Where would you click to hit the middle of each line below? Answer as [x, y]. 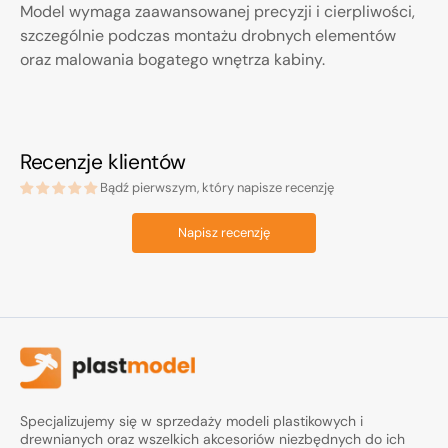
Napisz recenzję [224, 232]
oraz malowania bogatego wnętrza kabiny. [172, 59]
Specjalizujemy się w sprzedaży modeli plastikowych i [191, 421]
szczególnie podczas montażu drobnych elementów [208, 35]
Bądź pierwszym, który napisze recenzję [217, 187]
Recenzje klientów [103, 162]
